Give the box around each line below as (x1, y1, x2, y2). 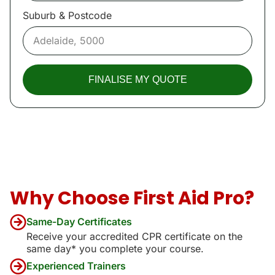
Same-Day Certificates (26, 215, 132, 228)
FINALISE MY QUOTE (88, 74, 187, 85)
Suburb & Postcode (23, 9, 115, 21)
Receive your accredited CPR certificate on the (26, 230, 242, 242)
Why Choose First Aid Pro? (10, 185, 254, 211)
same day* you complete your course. (26, 242, 204, 255)
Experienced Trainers (26, 259, 126, 272)
